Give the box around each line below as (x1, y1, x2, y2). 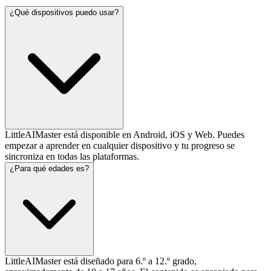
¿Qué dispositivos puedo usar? (10, 7, 119, 17)
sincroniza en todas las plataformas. (5, 151, 139, 162)
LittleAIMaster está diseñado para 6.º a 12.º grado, (5, 255, 197, 266)
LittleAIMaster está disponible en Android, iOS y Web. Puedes (5, 129, 244, 140)
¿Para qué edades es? (10, 163, 89, 173)
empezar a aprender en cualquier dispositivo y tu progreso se (5, 140, 235, 151)
